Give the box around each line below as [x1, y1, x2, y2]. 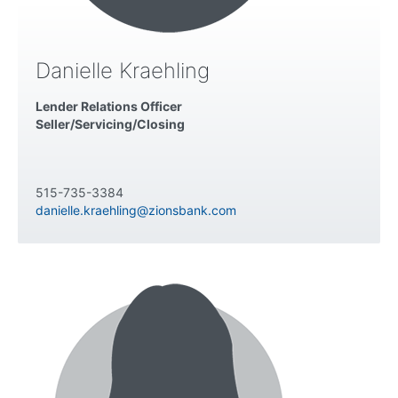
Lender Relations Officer [36, 99, 182, 115]
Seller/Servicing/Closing [36, 116, 185, 132]
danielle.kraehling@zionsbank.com [36, 203, 236, 219]
